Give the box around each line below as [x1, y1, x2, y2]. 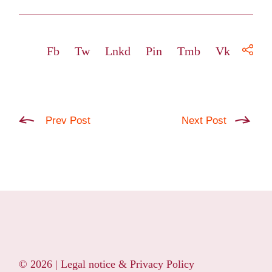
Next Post [181, 114, 226, 126]
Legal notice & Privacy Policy [61, 257, 195, 270]
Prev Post [46, 114, 91, 126]
